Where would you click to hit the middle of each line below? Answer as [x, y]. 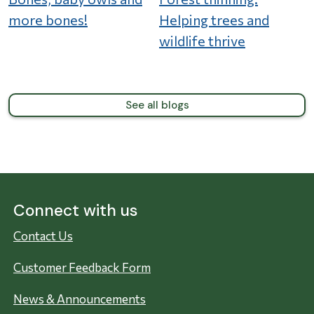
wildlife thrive [202, 41]
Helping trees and [214, 20]
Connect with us [75, 211]
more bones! [48, 20]
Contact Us [43, 236]
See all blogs [157, 105]
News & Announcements [80, 299]
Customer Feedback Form [82, 268]
